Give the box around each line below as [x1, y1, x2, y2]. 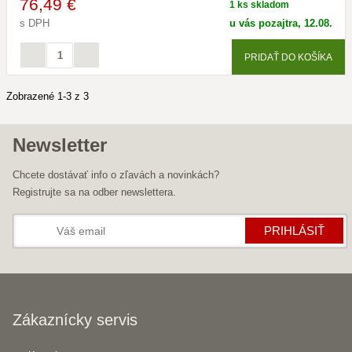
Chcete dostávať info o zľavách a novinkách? [13, 169, 219, 181]
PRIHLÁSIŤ [264, 224, 324, 237]
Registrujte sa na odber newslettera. [13, 186, 176, 198]
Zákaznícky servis [13, 311, 137, 328]
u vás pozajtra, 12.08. [229, 17, 332, 29]
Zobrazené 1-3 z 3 [6, 90, 89, 102]
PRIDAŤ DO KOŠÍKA [244, 52, 332, 62]
